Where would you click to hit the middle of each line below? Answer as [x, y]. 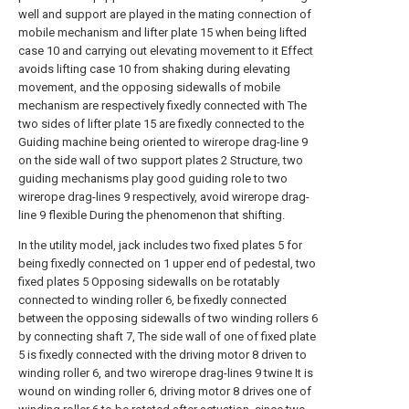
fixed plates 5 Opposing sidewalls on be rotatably [149, 282]
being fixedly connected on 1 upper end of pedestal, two [167, 263]
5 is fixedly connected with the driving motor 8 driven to [163, 355]
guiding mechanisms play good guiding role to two [153, 178]
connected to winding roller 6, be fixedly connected [152, 300]
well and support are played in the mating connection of [165, 14]
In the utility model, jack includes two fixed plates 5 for [160, 245]
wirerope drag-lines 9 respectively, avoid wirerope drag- [164, 197]
